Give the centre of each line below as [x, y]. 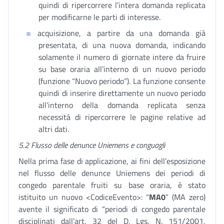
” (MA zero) [185, 197]
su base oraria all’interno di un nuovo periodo [122, 69]
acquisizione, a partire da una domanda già [121, 33]
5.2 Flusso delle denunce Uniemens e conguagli [92, 145]
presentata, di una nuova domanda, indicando [122, 45]
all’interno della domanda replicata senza [122, 105]
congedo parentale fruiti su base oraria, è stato [112, 185]
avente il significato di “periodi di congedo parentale [112, 209]
